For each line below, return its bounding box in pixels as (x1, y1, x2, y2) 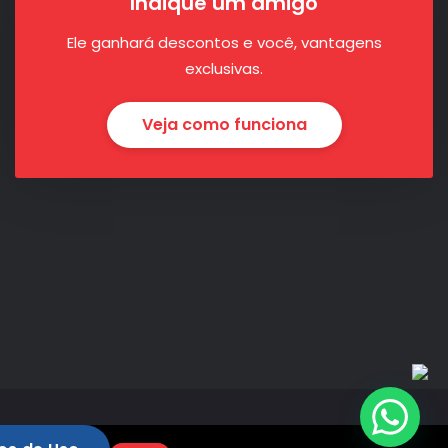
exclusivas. (185, 58, 263, 79)
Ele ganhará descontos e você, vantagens (66, 32, 382, 53)
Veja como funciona (141, 113, 307, 136)
